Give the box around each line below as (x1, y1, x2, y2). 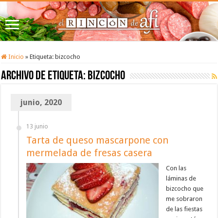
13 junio (26, 123, 49, 130)
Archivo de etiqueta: (1, 70, 88, 83)
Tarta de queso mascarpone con (26, 134, 169, 146)
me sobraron (166, 195, 203, 203)
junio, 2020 (20, 98, 62, 108)
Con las (166, 164, 187, 172)
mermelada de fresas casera (26, 147, 153, 159)
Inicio (7, 53, 24, 61)
